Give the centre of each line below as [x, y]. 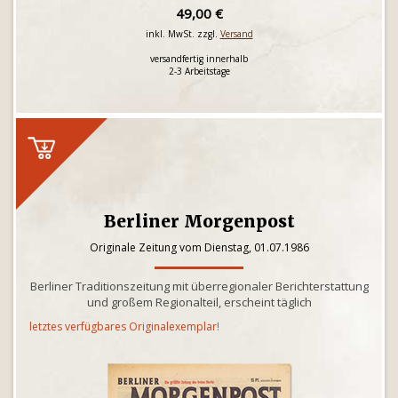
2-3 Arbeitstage [199, 71]
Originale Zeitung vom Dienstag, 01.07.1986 [199, 247]
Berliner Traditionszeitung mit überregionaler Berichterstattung [199, 286]
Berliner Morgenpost [199, 221]
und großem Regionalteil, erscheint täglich [199, 302]
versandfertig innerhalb [199, 59]
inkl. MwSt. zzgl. [183, 34]
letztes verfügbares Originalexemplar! [124, 326]
